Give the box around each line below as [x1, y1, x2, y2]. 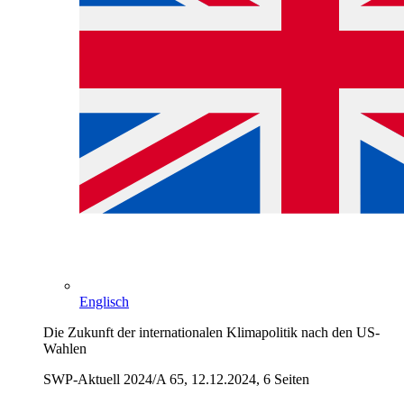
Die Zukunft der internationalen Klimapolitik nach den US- [43, 325, 380, 341]
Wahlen [43, 341, 87, 357]
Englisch [79, 294, 129, 310]
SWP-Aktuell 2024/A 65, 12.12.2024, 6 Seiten [43, 372, 309, 388]
